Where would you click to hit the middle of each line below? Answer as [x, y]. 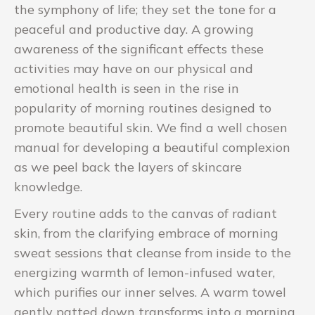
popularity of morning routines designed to [143, 108]
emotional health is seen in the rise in [127, 88]
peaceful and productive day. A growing [134, 29]
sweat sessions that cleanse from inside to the [153, 252]
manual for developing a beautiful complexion [152, 147]
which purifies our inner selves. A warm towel [150, 292]
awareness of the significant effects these [139, 49]
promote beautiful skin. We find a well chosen [151, 127]
